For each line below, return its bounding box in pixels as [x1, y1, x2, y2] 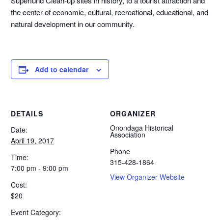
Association [110, 129, 145, 139]
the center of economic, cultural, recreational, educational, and [11, 6, 209, 17]
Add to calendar [35, 64, 89, 74]
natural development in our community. [11, 18, 135, 29]
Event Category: [11, 207, 61, 217]
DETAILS [11, 108, 44, 118]
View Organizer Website [110, 171, 185, 182]
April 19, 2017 [11, 135, 55, 145]
